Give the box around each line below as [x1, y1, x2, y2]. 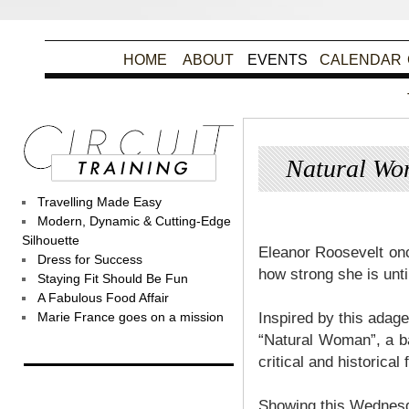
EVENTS [247, 52, 308, 68]
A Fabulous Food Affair [37, 290, 169, 305]
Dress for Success [37, 252, 142, 267]
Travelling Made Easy [37, 194, 162, 209]
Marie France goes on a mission [37, 309, 224, 324]
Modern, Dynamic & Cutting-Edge [37, 214, 231, 228]
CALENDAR [320, 52, 402, 68]
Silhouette [22, 233, 79, 247]
